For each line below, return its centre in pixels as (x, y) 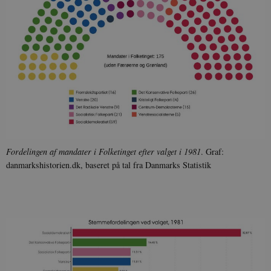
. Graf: (212, 151)
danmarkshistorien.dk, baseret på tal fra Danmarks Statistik (109, 165)
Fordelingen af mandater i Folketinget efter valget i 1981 (103, 151)
